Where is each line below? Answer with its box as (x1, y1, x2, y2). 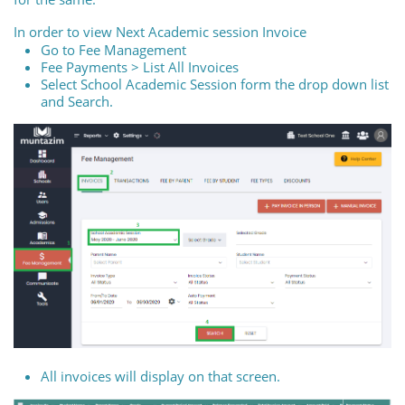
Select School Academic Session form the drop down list (41, 74, 389, 93)
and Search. (41, 91, 117, 110)
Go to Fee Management (41, 40, 186, 59)
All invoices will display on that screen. (41, 367, 284, 386)
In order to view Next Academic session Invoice (14, 22, 306, 41)
